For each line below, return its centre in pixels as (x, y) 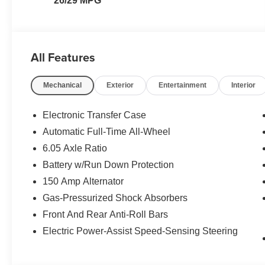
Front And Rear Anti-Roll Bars (106, 214)
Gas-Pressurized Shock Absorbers (115, 198)
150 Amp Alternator (83, 181)
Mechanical (63, 85)
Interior (244, 85)
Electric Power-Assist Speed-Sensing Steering (140, 231)
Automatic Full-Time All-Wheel (107, 131)
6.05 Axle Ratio (75, 148)
